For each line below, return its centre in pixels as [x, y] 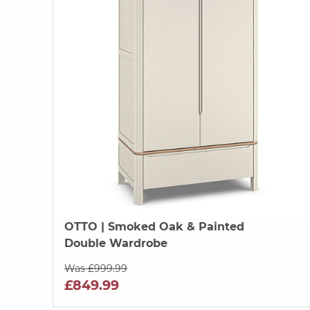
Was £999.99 [96, 268]
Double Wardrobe [116, 243]
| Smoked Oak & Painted [171, 226]
